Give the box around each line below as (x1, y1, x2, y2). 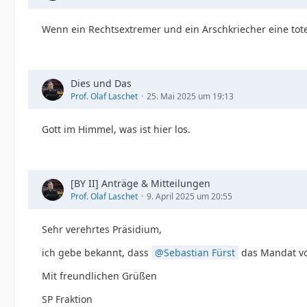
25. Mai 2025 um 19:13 (147, 90, 234, 102)
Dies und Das (71, 77, 132, 90)
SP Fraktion (42, 293, 93, 306)
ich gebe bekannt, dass (42, 246, 151, 259)
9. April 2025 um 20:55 (147, 191, 232, 202)
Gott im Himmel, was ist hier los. (42, 123, 191, 136)
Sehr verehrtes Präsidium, (42, 223, 162, 236)
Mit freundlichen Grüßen (42, 269, 157, 282)
